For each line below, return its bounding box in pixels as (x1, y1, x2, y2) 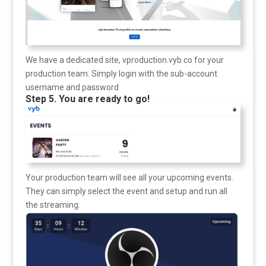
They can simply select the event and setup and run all (25, 186, 227, 196)
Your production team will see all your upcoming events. (25, 172, 233, 182)
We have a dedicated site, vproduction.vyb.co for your (25, 55, 224, 65)
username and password (25, 83, 119, 93)
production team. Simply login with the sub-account (25, 69, 217, 79)
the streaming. (25, 199, 80, 210)
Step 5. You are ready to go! (25, 93, 150, 105)
